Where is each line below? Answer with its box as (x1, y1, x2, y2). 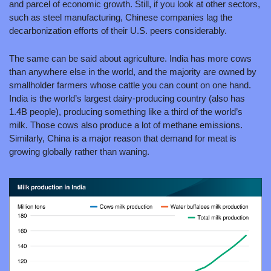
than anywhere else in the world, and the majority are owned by (9, 67, 256, 77)
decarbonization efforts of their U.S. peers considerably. (9, 25, 227, 36)
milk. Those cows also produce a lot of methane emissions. (9, 120, 243, 131)
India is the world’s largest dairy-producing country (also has (9, 93, 245, 104)
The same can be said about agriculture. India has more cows (9, 53, 252, 64)
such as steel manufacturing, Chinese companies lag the (9, 12, 232, 23)
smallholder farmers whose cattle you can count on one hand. (9, 80, 251, 91)
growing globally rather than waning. (9, 146, 149, 157)
